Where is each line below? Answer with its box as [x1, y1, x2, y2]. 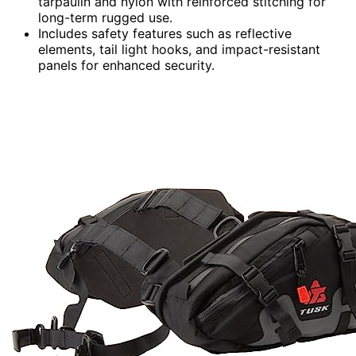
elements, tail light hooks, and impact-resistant [38, 41, 320, 57]
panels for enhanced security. [38, 56, 215, 73]
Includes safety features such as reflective [38, 25, 292, 41]
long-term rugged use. [38, 9, 172, 25]
